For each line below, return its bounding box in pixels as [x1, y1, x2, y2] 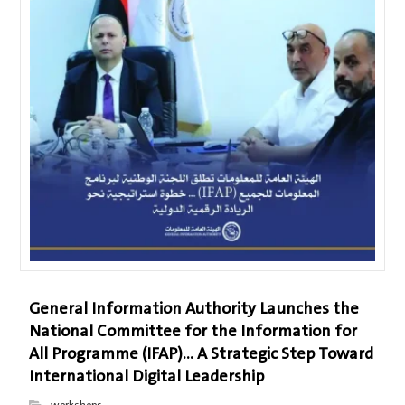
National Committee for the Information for [29, 318, 358, 344]
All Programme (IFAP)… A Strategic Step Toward [29, 341, 374, 367]
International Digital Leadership [29, 363, 265, 390]
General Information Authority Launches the [29, 296, 360, 322]
